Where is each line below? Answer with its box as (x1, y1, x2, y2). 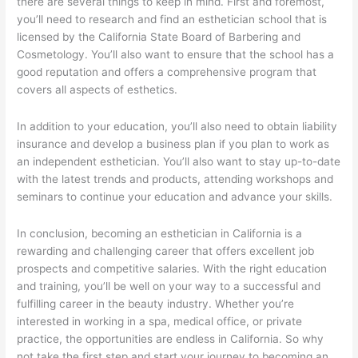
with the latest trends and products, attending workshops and (17, 173, 334, 186)
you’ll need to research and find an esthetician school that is (17, 13, 328, 26)
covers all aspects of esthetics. (17, 83, 178, 97)
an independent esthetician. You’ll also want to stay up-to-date (17, 155, 341, 169)
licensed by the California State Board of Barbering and (17, 30, 301, 44)
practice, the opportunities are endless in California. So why (17, 332, 324, 346)
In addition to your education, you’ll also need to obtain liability (17, 120, 338, 133)
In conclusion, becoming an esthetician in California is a (17, 227, 303, 241)
